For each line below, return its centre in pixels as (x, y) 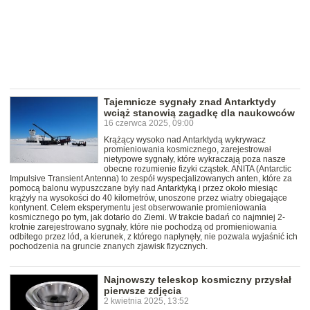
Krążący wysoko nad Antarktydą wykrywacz (185, 140)
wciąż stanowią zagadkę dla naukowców (199, 113)
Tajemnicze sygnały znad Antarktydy (190, 102)
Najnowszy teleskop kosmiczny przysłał (198, 280)
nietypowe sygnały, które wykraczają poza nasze (195, 159)
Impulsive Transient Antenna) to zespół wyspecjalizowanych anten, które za (151, 179)
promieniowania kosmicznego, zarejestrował (188, 150)
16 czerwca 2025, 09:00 (149, 124)
